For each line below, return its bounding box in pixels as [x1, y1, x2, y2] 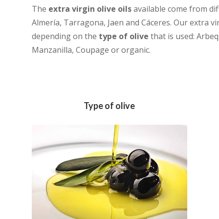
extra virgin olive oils [48, 3, 131, 15]
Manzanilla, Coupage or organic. [31, 44, 151, 56]
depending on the [31, 31, 99, 42]
